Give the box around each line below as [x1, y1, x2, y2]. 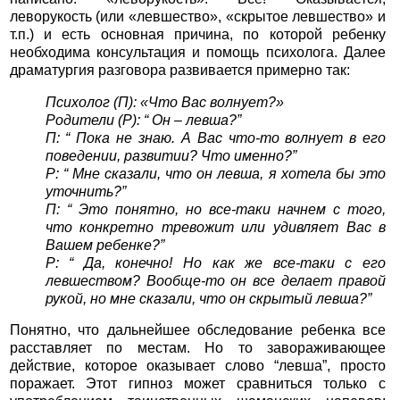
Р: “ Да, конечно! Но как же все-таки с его [45, 254, 387, 271]
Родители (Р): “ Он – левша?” [45, 112, 241, 128]
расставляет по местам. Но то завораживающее [9, 340, 387, 356]
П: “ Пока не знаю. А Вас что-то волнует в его [45, 129, 387, 146]
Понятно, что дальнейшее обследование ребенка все [9, 322, 387, 338]
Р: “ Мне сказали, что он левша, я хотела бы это [45, 165, 387, 181]
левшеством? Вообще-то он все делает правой [45, 272, 387, 288]
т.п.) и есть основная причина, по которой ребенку [9, 27, 387, 43]
